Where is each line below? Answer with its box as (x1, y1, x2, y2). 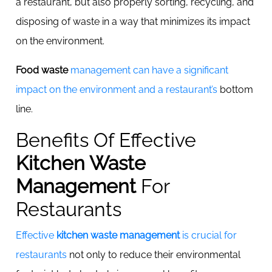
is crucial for (180, 229, 237, 241)
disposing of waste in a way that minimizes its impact (16, 16, 250, 27)
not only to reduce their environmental (67, 249, 240, 260)
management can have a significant (70, 64, 228, 76)
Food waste (16, 64, 70, 76)
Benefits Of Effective (16, 129, 196, 151)
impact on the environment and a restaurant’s (16, 84, 217, 95)
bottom (217, 84, 253, 95)
